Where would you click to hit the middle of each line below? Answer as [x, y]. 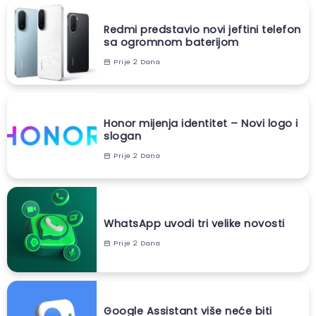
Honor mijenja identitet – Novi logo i [201, 123]
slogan [122, 136]
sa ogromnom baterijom [171, 42]
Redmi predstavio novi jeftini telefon [202, 29]
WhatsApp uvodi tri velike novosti [194, 223]
